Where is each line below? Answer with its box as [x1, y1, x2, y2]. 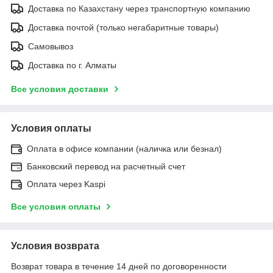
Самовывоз [28, 41, 73, 51]
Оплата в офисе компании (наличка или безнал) [27, 143, 222, 154]
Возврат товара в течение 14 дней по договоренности [11, 261, 227, 271]
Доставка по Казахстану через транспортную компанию [28, 3, 250, 13]
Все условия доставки [11, 83, 108, 94]
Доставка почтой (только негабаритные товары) [28, 22, 219, 32]
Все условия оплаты [11, 201, 101, 211]
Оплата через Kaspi [27, 179, 105, 189]
